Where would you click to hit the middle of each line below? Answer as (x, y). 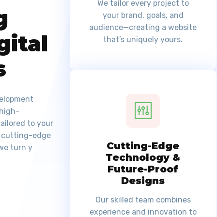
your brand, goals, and (143, 15)
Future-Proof (143, 169)
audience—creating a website (143, 28)
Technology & (143, 158)
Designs (143, 181)
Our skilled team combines (143, 200)
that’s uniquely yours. (143, 40)
